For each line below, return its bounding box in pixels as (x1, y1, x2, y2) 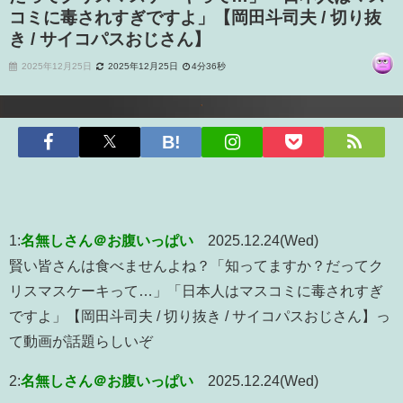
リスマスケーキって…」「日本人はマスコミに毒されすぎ (9, 282, 383, 298)
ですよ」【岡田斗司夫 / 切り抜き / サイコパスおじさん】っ (9, 308, 390, 323)
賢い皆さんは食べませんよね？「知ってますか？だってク (9, 257, 383, 273)
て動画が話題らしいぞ (9, 333, 153, 348)
